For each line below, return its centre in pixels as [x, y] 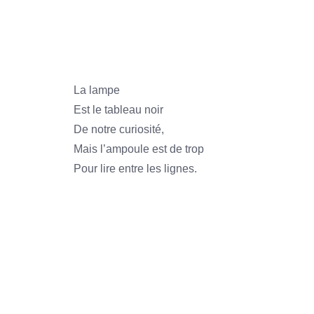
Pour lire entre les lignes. [135, 169]
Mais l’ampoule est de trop [139, 149]
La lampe [97, 90]
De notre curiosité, [119, 129]
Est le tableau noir [118, 110]
